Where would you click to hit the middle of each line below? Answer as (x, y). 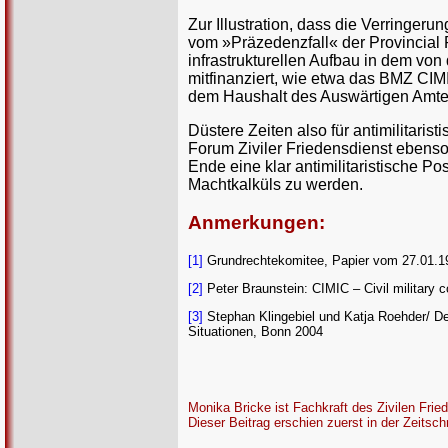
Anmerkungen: (256, 223)
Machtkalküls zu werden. (275, 184)
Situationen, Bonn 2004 (255, 331)
